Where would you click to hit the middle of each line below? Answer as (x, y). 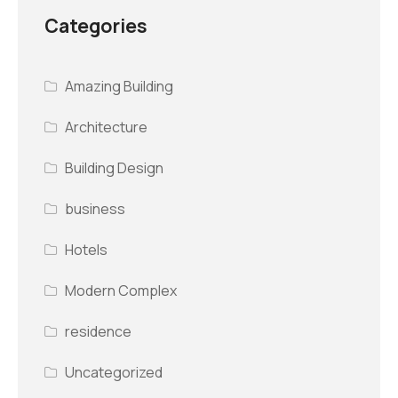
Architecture (107, 127)
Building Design (115, 168)
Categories (96, 26)
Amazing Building (119, 87)
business (96, 209)
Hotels (87, 250)
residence (99, 332)
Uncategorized (114, 373)
